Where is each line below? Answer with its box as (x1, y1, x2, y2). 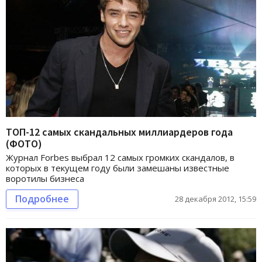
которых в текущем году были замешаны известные (6, 162, 229, 174)
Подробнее (15, 192, 69, 206)
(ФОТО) (6, 137, 42, 151)
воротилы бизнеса (6, 173, 84, 185)
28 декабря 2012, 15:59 (175, 194, 256, 205)
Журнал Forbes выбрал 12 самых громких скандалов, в (6, 151, 235, 164)
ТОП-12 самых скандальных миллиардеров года (6, 125, 233, 139)
